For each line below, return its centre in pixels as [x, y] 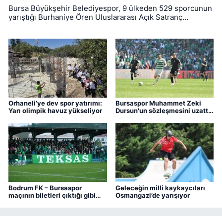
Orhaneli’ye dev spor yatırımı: [55, 103]
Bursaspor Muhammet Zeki [158, 103]
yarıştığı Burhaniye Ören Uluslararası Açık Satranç [95, 17]
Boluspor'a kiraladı [145, 118]
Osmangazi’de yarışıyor [152, 195]
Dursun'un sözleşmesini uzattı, [164, 111]
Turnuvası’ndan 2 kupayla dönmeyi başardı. [84, 26]
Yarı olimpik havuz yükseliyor [55, 111]
